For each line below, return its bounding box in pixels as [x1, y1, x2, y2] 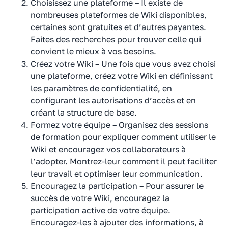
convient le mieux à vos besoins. [31, 46, 156, 56]
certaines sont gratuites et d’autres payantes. [31, 21, 206, 32]
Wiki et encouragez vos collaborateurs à [31, 144, 186, 154]
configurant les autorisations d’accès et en [31, 95, 196, 105]
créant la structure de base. [31, 107, 137, 118]
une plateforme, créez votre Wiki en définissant [31, 70, 213, 81]
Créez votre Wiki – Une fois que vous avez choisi [31, 58, 216, 69]
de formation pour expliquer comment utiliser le [31, 131, 216, 142]
